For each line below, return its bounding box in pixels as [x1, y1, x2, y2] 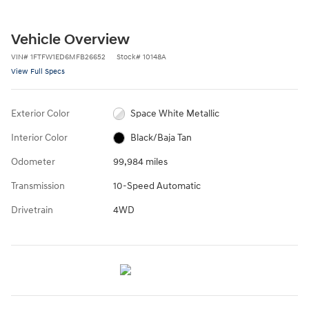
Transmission [11, 179, 65, 192]
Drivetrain [11, 203, 53, 216]
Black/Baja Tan [130, 131, 192, 143]
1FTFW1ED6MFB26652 [30, 52, 106, 61]
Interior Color [11, 131, 68, 143]
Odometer [11, 155, 55, 168]
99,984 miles [112, 155, 168, 168]
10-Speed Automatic [112, 179, 201, 192]
